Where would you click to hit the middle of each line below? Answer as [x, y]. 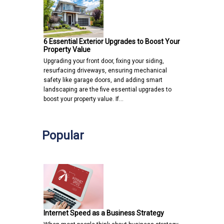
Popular [63, 135]
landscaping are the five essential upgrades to [107, 89]
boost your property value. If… [83, 99]
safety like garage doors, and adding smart [103, 80]
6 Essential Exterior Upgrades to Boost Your [112, 41]
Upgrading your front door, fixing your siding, [104, 61]
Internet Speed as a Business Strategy [104, 213]
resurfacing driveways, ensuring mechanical [105, 70]
